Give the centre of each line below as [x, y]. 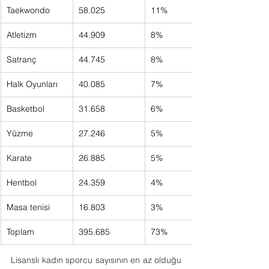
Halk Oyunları [32, 84]
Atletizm [22, 35]
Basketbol [26, 109]
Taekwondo [28, 10]
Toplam [20, 232]
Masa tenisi [28, 207]
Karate [19, 158]
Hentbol [22, 183]
